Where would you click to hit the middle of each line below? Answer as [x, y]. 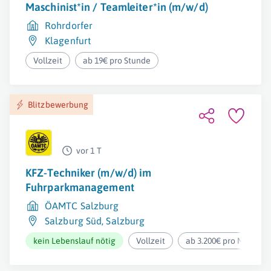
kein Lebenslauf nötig [74, 241]
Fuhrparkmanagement [80, 187]
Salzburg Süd [73, 221]
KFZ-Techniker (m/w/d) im [89, 173]
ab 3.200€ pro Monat [224, 241]
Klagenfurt [68, 41]
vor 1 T [89, 151]
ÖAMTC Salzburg [82, 206]
